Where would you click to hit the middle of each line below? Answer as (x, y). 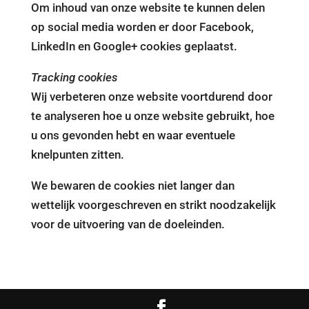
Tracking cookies (74, 77)
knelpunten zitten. (77, 154)
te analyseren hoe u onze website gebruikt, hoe (152, 116)
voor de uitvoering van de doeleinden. (128, 224)
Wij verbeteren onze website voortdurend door (151, 97)
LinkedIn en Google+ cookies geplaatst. (134, 46)
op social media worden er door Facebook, (142, 27)
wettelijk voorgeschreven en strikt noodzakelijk (153, 205)
